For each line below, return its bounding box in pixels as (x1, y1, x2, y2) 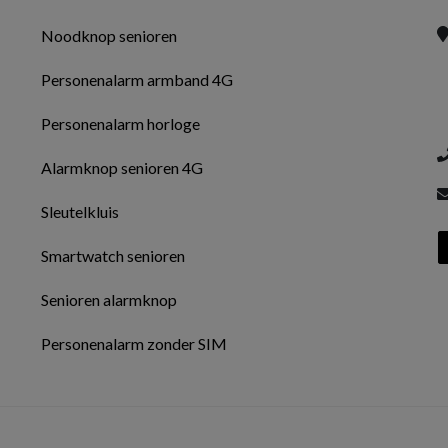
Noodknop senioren (40, 26, 177, 45)
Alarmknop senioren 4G (40, 158, 203, 177)
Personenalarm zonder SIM (40, 334, 227, 353)
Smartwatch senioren (40, 246, 185, 265)
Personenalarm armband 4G (40, 70, 233, 89)
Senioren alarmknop (40, 290, 177, 309)
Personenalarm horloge (40, 114, 200, 133)
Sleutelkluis (40, 202, 119, 221)
